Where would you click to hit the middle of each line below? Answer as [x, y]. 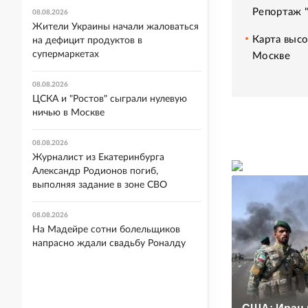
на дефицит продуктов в [87, 41]
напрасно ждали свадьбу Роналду [109, 243]
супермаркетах [66, 54]
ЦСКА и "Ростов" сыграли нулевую [110, 99]
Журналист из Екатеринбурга [98, 157]
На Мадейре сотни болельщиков [106, 230]
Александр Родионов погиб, [95, 171]
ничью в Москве [68, 113]
